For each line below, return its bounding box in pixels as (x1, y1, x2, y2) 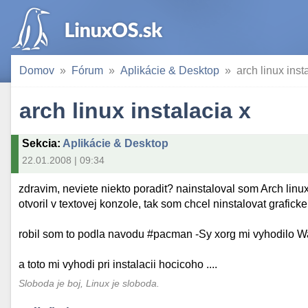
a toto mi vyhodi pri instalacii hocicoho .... (19, 258, 218, 271)
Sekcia (22, 137, 57, 149)
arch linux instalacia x (19, 98, 251, 123)
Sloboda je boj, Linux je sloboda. (19, 278, 160, 289)
